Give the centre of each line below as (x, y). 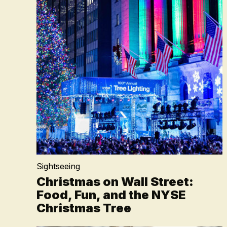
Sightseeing (58, 166)
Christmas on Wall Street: (115, 182)
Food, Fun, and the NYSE (111, 195)
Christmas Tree (84, 208)
